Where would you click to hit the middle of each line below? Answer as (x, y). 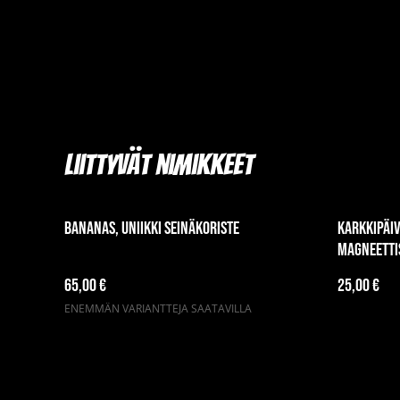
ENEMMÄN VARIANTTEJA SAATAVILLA (158, 309)
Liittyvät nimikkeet (159, 166)
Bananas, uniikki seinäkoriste (152, 229)
